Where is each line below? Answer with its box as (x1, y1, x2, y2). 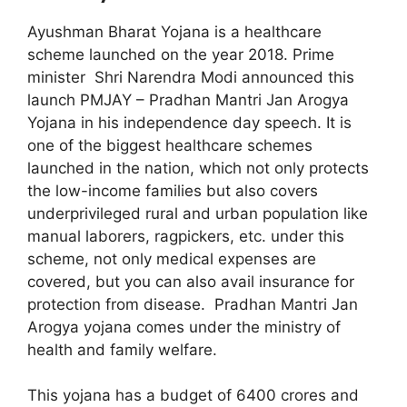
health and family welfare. (27, 340, 217, 359)
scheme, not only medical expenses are (27, 249, 316, 268)
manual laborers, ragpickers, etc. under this (27, 226, 344, 245)
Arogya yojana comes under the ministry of (27, 317, 341, 336)
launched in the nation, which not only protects (27, 158, 369, 177)
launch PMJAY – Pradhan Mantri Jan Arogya (27, 90, 349, 109)
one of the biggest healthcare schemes (27, 135, 313, 154)
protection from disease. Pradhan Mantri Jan (27, 294, 358, 313)
